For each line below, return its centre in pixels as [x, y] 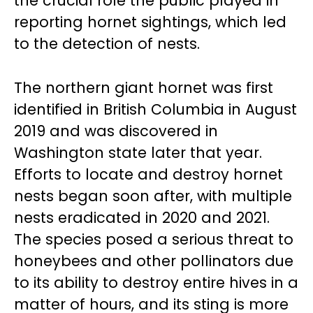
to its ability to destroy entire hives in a [156, 283]
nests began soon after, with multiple [153, 196]
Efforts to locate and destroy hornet [148, 174]
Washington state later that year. [138, 153]
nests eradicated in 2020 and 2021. [142, 218]
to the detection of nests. [107, 44]
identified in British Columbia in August [155, 109]
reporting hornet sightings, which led [150, 22]
